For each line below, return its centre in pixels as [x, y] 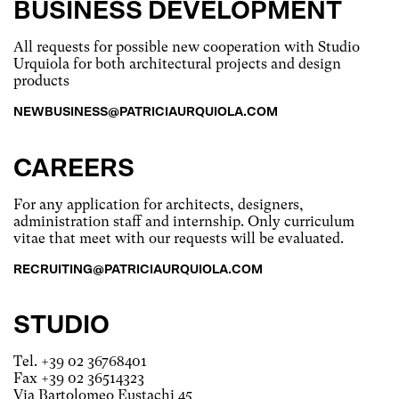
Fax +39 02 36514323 [79, 378]
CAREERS [74, 169]
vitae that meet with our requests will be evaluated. [179, 238]
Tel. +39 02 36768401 [80, 361]
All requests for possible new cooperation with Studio [187, 47]
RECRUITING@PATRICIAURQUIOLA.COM [138, 270]
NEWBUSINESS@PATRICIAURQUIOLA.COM [146, 112]
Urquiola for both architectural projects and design [177, 64]
